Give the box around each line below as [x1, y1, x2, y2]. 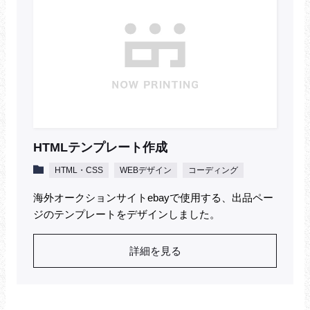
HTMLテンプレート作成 [33, 140, 167, 154]
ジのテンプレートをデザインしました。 [33, 208, 220, 220]
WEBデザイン [120, 165, 172, 175]
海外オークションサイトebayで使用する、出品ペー [33, 191, 273, 203]
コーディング [188, 165, 238, 175]
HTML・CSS [55, 165, 103, 175]
